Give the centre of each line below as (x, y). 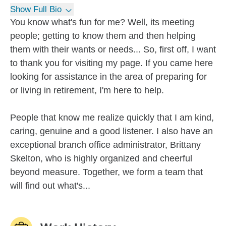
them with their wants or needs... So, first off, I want (113, 49)
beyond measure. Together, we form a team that (106, 172)
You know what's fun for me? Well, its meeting (102, 22)
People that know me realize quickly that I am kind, (112, 118)
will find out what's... (50, 186)
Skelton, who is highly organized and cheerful (101, 158)
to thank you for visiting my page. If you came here (111, 63)
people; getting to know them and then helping (103, 36)
